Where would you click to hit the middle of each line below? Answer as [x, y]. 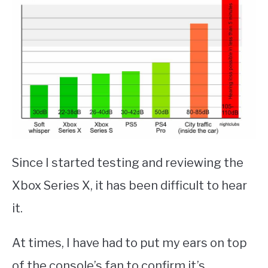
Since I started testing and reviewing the [128, 163]
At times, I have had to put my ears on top [130, 243]
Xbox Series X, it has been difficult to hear [130, 186]
